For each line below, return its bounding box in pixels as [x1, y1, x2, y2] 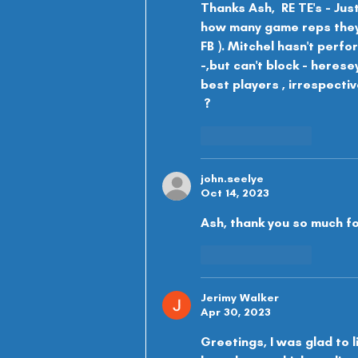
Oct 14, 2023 [201, 186, 269, 201]
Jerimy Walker [201, 291, 279, 305]
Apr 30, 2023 [201, 305, 271, 320]
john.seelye [201, 172, 264, 186]
